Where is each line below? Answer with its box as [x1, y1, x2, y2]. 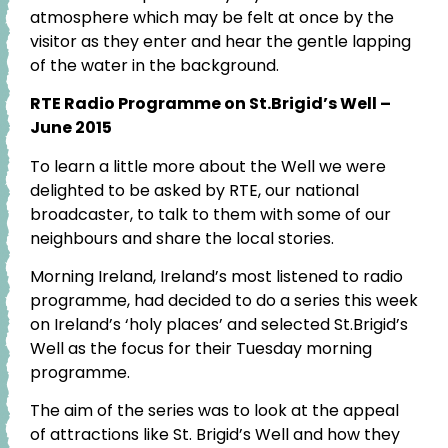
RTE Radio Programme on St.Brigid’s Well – [30, 92, 391, 116]
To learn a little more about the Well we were [30, 154, 386, 178]
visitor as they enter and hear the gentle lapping [30, 29, 411, 53]
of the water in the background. [30, 53, 279, 77]
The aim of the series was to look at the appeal [30, 399, 399, 423]
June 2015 [30, 116, 112, 140]
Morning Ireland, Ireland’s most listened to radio [30, 265, 403, 289]
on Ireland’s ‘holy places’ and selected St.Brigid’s [30, 313, 408, 337]
